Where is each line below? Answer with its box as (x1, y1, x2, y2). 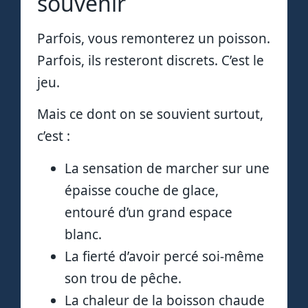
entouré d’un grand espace (65, 203, 232, 221)
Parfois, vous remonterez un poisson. (37, 29, 270, 47)
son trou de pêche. (65, 269, 181, 287)
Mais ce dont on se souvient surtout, (37, 105, 263, 124)
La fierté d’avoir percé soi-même (65, 247, 264, 265)
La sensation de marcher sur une (65, 159, 269, 177)
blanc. (65, 225, 102, 243)
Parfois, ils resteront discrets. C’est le (37, 51, 264, 69)
